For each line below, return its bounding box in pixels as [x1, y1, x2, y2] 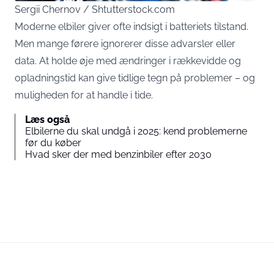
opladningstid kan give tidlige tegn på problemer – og [15, 72, 255, 84]
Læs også [25, 113, 70, 125]
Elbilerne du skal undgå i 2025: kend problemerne [25, 125, 247, 137]
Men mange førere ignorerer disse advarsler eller [15, 37, 235, 50]
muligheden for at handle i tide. [15, 89, 153, 101]
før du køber [25, 136, 81, 149]
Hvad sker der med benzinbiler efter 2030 [25, 148, 212, 160]
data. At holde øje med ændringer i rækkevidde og [15, 54, 241, 67]
